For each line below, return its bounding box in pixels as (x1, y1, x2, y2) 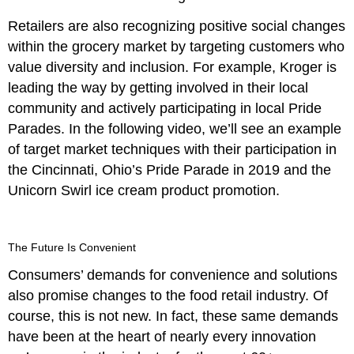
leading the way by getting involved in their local (8, 79, 309, 96)
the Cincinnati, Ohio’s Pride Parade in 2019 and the (8, 161, 332, 178)
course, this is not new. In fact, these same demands (8, 307, 339, 324)
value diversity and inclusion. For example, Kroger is (8, 58, 337, 75)
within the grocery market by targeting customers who (8, 38, 345, 55)
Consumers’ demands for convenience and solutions (8, 266, 338, 283)
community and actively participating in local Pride (8, 100, 322, 116)
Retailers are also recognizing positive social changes (8, 17, 346, 34)
